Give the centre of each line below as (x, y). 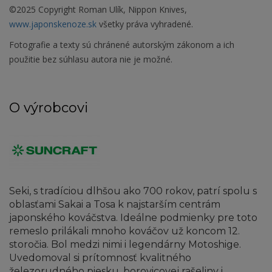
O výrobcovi (49, 108)
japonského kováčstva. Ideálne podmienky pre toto (133, 218)
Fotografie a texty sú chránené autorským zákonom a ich (122, 45)
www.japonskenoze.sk (53, 24)
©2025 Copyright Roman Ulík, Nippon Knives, (98, 10)
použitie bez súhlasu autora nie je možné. (91, 59)
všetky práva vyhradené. (145, 24)
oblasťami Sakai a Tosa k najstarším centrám (115, 205)
